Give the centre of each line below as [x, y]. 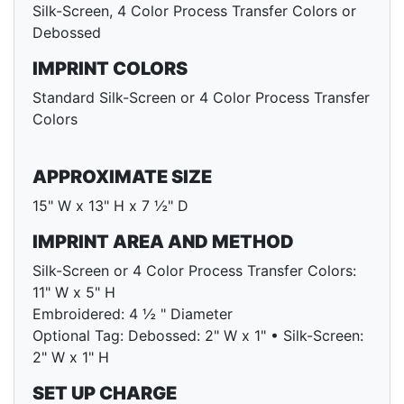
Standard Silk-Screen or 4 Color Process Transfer [201, 98]
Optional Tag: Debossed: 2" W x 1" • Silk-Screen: [198, 336]
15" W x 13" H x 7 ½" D [110, 206]
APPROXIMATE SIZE [122, 177]
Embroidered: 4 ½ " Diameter [133, 314]
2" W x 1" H [71, 358]
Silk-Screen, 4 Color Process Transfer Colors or [194, 11]
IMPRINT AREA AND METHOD [163, 242]
